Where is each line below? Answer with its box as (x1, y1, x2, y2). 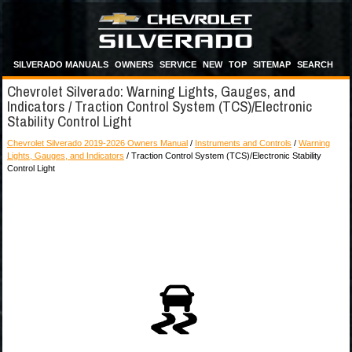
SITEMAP (253, 60, 291, 69)
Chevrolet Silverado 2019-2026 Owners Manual (7, 138, 188, 148)
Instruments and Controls (195, 138, 291, 148)
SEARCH (297, 60, 333, 69)
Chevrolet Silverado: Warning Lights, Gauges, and (7, 81, 295, 101)
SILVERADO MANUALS (13, 60, 108, 69)
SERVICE (159, 60, 196, 69)
